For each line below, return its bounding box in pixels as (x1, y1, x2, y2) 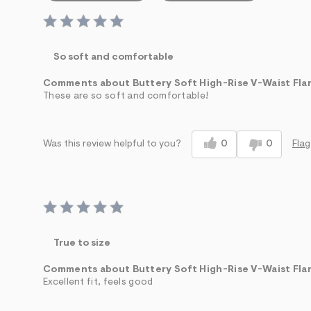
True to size (53, 238, 110, 249)
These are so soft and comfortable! (43, 91, 209, 101)
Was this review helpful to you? (43, 140, 181, 150)
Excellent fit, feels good (43, 277, 153, 287)
